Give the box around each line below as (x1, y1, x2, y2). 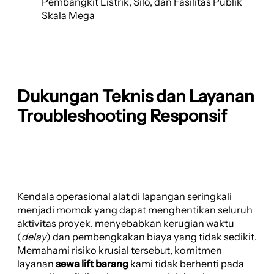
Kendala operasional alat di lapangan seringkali (17, 190, 232, 203)
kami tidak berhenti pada (128, 257, 244, 270)
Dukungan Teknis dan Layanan (17, 86, 254, 107)
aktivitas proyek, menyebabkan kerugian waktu (17, 217, 234, 230)
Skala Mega (42, 9, 95, 22)
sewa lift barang (56, 257, 128, 270)
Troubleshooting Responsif (17, 105, 227, 127)
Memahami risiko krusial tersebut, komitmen (17, 244, 222, 257)
